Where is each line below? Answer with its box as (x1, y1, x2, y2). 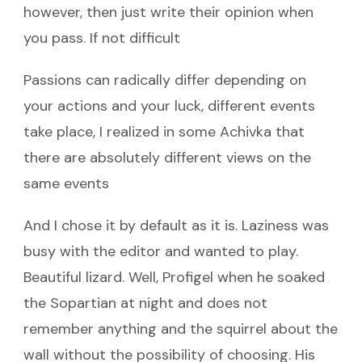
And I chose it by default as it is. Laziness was (23, 215, 329, 235)
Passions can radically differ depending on (23, 69, 306, 90)
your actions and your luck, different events (23, 95, 315, 116)
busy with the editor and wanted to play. (23, 241, 298, 261)
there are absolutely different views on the (23, 147, 311, 167)
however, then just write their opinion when (23, 2, 314, 22)
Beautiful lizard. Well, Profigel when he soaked (23, 267, 325, 287)
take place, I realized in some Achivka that (23, 121, 305, 141)
